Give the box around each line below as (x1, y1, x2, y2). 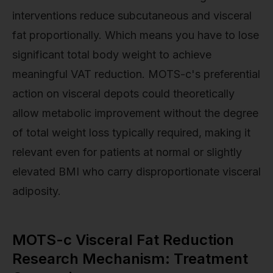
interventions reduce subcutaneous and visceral (12, 9, 252, 22)
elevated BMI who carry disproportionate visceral (12, 165, 261, 178)
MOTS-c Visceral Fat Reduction (12, 230, 234, 249)
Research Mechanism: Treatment (12, 249, 248, 268)
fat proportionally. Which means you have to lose (12, 28, 259, 41)
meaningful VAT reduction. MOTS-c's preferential (12, 67, 260, 80)
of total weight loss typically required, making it (12, 126, 250, 139)
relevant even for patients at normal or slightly (12, 145, 242, 158)
